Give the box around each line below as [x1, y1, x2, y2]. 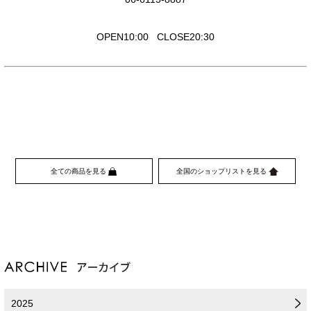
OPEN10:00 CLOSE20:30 [96, 31, 215, 42]
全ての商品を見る [51, 167, 109, 175]
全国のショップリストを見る [176, 167, 269, 175]
